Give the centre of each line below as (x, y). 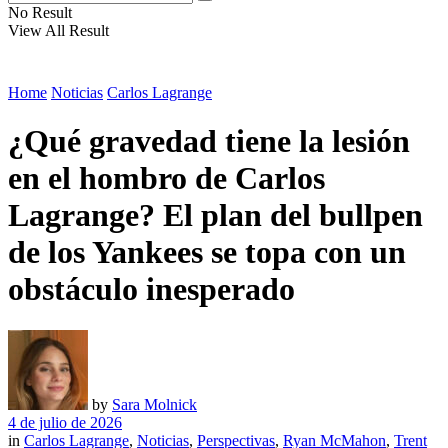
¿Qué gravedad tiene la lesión (209, 141)
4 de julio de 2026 (65, 422)
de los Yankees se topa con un (207, 252)
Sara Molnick (154, 404)
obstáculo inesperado (151, 289)
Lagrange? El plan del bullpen (215, 215)
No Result (40, 12)
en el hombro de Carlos (166, 178)
